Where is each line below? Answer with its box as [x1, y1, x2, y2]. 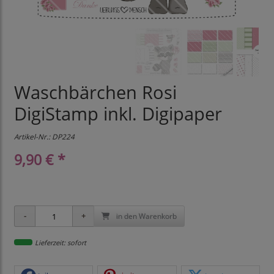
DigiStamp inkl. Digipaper [14, 102, 222, 127]
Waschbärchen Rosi [14, 80, 177, 105]
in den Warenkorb [114, 211, 177, 221]
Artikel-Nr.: [14, 131, 52, 142]
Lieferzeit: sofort [35, 238, 86, 248]
